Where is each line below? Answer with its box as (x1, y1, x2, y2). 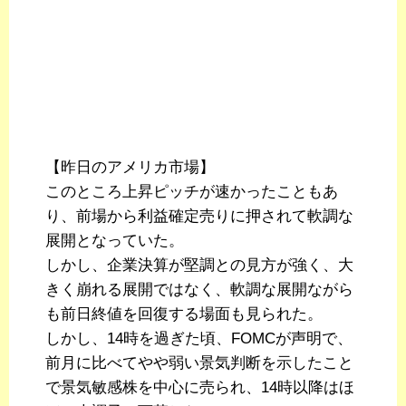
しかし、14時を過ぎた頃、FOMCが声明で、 (45, 330, 353, 348)
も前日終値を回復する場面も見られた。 (45, 305, 323, 324)
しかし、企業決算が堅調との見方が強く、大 (45, 256, 353, 275)
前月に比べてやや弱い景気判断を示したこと (45, 354, 353, 372)
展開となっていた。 (45, 232, 184, 250)
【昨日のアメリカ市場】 (45, 159, 215, 177)
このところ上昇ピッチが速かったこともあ (45, 183, 338, 201)
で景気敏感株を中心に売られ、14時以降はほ (45, 379, 354, 397)
